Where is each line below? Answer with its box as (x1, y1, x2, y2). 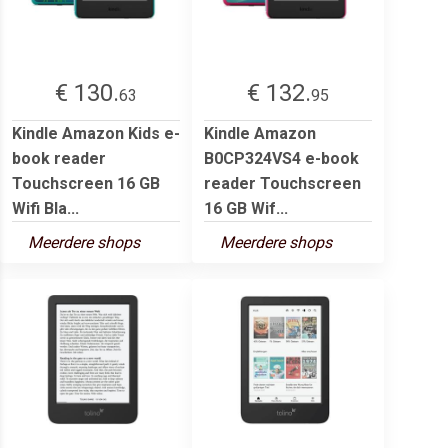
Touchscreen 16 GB (12, 173, 160, 193)
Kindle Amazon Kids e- (12, 123, 180, 143)
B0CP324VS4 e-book (204, 148, 359, 168)
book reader (12, 148, 106, 168)
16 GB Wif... (204, 198, 288, 218)
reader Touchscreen (204, 173, 361, 193)
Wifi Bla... (12, 198, 79, 218)
